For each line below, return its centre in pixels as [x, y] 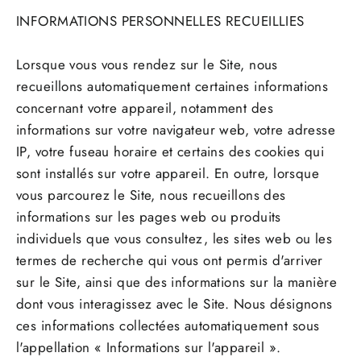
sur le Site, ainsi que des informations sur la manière [176, 282]
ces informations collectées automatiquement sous [168, 326]
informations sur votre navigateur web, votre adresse [176, 130]
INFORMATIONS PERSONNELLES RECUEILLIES [160, 21]
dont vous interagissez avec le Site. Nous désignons [174, 304]
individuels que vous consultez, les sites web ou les [174, 239]
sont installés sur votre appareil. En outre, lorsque [168, 174]
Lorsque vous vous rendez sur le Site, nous [147, 65]
